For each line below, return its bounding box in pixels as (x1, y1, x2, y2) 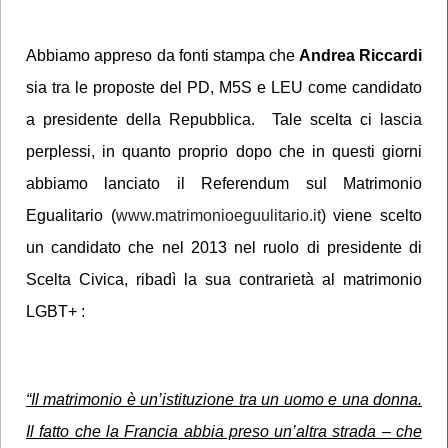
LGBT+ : (26, 302, 85, 320)
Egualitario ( (26, 206, 116, 224)
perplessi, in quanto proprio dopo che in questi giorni (26, 142, 422, 160)
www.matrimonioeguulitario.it (115, 206, 321, 224)
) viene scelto (320, 206, 423, 224)
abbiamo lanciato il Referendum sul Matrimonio (26, 174, 422, 192)
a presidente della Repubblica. (26, 110, 264, 128)
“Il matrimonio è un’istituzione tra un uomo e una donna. (26, 390, 422, 408)
